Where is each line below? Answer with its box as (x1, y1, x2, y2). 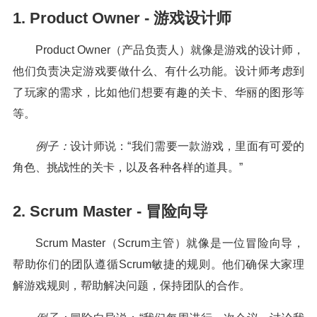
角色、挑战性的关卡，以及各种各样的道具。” (13, 161, 243, 173)
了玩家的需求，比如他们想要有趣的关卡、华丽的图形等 (13, 86, 304, 98)
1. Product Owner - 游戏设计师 (13, 9, 231, 27)
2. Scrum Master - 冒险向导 (13, 202, 208, 220)
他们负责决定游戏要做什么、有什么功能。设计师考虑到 (13, 65, 304, 77)
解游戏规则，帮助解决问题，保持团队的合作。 (13, 279, 250, 292)
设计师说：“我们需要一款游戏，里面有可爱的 (69, 140, 305, 152)
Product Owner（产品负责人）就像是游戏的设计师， (35, 44, 304, 56)
